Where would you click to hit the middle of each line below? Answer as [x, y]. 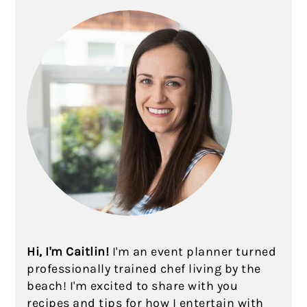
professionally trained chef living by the [144, 268]
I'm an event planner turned [193, 251]
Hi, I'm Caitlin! [68, 251]
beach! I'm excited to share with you [133, 285]
